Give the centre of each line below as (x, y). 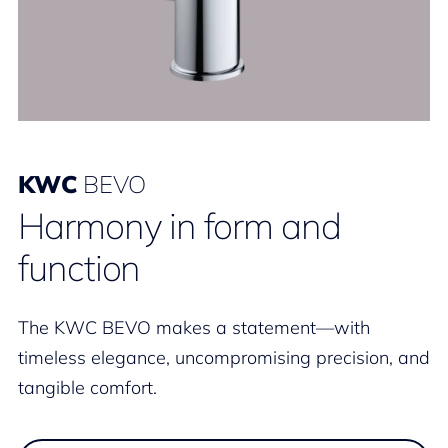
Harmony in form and (179, 226)
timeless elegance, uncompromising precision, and (224, 358)
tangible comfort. (87, 388)
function (79, 268)
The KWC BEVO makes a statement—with (194, 328)
